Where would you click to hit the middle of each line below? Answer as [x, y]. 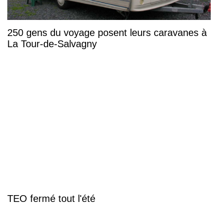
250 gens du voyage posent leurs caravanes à [107, 32]
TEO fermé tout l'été [51, 199]
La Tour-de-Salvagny [52, 44]
